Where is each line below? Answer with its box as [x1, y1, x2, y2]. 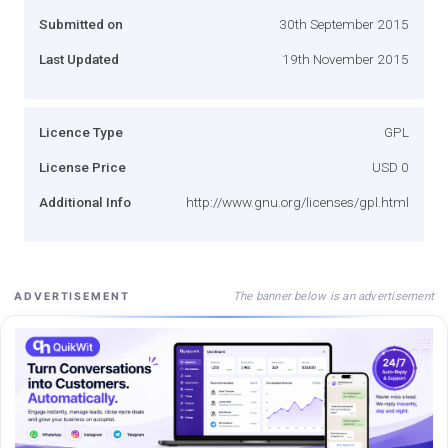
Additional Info [39, 193, 131, 210]
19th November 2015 [282, 50, 409, 67]
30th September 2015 [279, 15, 409, 32]
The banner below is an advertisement [232, 288, 434, 303]
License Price [39, 158, 126, 175]
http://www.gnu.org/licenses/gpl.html [186, 193, 409, 210]
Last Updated [39, 50, 119, 67]
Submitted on [39, 15, 123, 32]
